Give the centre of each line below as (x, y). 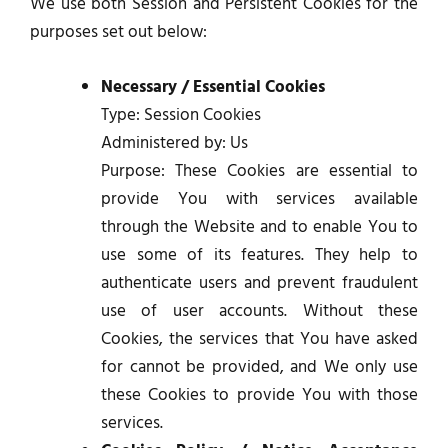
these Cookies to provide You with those (259, 395)
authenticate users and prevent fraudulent (259, 283)
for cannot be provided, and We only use (259, 367)
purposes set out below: (118, 32)
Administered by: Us (174, 143)
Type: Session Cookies (181, 115)
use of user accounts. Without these (259, 311)
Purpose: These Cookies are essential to (259, 171)
